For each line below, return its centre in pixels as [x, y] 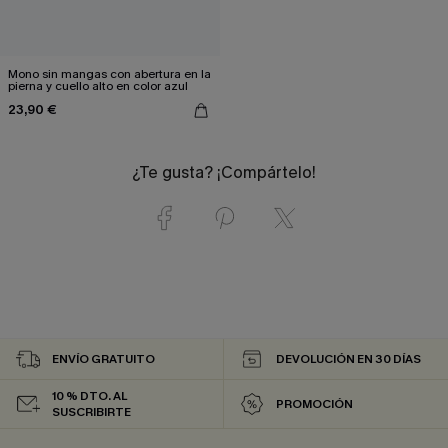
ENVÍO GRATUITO [103, 358]
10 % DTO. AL [89, 395]
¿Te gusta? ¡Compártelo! [224, 172]
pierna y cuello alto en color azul [98, 85]
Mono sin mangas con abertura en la [109, 73]
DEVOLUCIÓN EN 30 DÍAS [348, 358]
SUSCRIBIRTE [91, 411]
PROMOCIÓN [314, 403]
